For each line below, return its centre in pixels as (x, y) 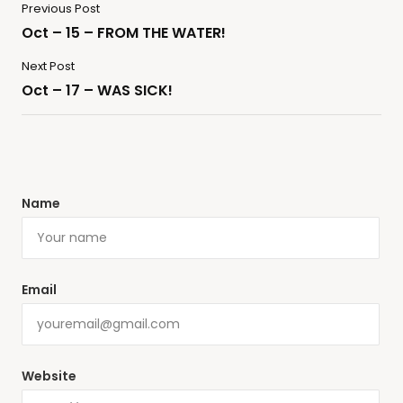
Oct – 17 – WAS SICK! (97, 91)
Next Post (48, 67)
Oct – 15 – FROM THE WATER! (124, 33)
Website (49, 376)
